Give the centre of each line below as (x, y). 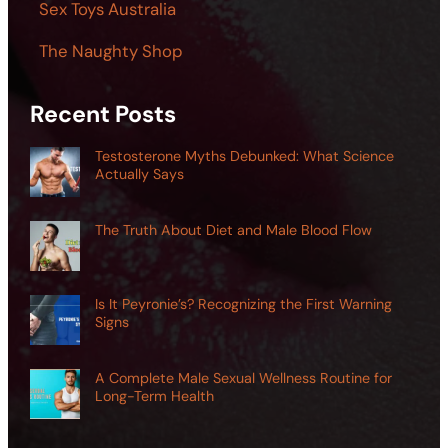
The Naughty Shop (111, 51)
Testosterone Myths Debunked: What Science (244, 155)
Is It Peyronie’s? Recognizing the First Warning (243, 303)
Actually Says (139, 173)
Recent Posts (103, 113)
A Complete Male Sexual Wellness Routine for (243, 377)
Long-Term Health (154, 395)
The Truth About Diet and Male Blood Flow (233, 229)
